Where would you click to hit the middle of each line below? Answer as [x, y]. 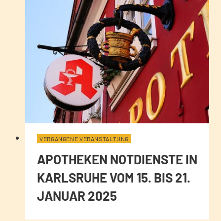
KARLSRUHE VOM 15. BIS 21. [114, 178]
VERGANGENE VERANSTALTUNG [84, 139]
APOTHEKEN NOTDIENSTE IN [117, 159]
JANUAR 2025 [77, 196]
